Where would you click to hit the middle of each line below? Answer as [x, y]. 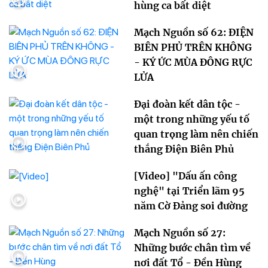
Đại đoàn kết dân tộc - [187, 104]
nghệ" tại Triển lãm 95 [189, 191]
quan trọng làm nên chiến [196, 134]
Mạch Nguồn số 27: [180, 233]
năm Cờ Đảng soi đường [191, 206]
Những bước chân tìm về [192, 248]
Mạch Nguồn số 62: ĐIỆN [194, 33]
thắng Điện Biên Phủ [184, 149]
